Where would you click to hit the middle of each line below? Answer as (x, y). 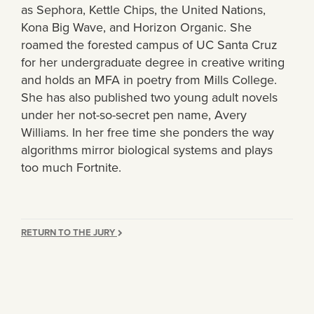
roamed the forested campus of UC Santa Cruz (149, 45)
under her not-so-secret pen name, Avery (134, 115)
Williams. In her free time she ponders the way (148, 132)
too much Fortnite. (71, 168)
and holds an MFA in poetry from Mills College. (149, 80)
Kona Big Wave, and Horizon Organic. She (136, 27)
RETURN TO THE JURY (69, 232)
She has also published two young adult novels (149, 97)
